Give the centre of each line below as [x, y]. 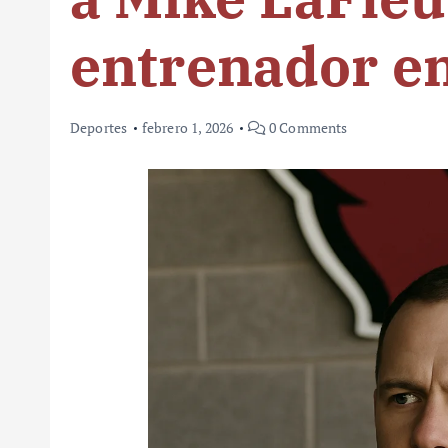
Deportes [99, 128]
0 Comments [306, 128]
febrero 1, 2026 [187, 128]
